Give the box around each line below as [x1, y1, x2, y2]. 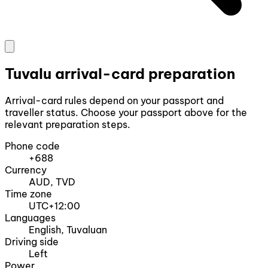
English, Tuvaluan [29, 224, 107, 236]
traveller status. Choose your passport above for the [5, 106, 247, 119]
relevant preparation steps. [5, 118, 130, 131]
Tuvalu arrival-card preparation [5, 65, 235, 83]
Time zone [5, 188, 52, 200]
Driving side [5, 236, 59, 248]
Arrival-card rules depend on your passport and [5, 95, 224, 107]
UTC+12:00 [29, 200, 80, 212]
